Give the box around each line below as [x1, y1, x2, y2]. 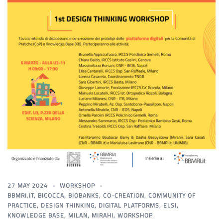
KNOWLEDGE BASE [7, 211, 64, 221]
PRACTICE [7, 201, 37, 211]
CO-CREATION [103, 191, 144, 201]
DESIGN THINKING [41, 201, 95, 211]
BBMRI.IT [7, 191, 34, 201]
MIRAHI [92, 211, 113, 221]
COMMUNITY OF [148, 191, 196, 201]
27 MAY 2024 [7, 181, 48, 191]
